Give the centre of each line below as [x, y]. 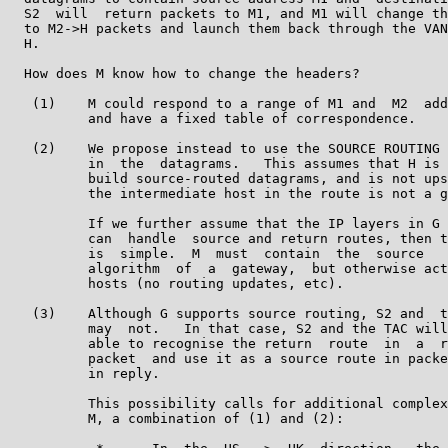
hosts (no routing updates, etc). [176, 283]
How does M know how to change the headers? [184, 73]
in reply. [84, 373]
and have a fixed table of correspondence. [212, 118]
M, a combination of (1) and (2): [176, 418]
